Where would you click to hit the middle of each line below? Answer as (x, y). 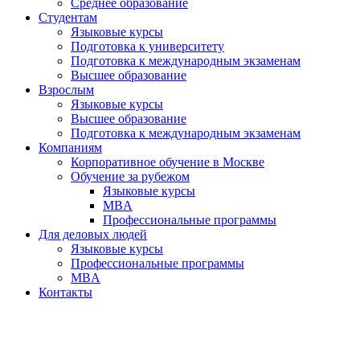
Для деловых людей (93, 235)
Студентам (68, 18)
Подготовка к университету (147, 47)
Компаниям (70, 148)
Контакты (65, 292)
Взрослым (66, 90)
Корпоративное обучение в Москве (168, 162)
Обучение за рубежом (130, 177)
